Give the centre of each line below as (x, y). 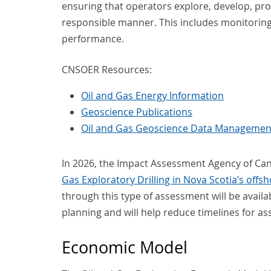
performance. (93, 39)
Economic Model (125, 247)
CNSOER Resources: (107, 70)
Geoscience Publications (137, 112)
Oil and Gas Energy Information (152, 96)
